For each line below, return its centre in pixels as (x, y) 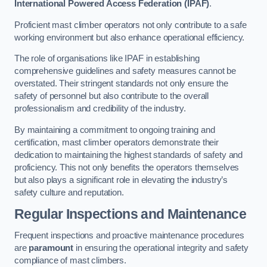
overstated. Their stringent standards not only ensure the (121, 84)
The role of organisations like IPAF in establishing (107, 59)
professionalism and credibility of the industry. (100, 109)
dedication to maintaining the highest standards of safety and (129, 155)
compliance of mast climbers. (70, 260)
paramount (51, 248)
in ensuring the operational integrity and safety (161, 248)
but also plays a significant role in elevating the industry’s (121, 180)
